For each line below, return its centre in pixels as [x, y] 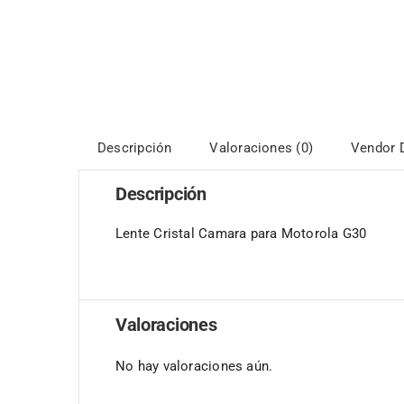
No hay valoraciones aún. [194, 366]
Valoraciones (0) [262, 147]
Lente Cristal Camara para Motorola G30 [241, 233]
